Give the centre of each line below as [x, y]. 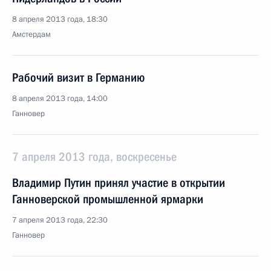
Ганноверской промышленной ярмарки [108, 199]
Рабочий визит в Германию [78, 77]
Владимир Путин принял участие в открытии [119, 183]
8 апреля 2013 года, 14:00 [60, 99]
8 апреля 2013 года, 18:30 [60, 19]
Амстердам [31, 34]
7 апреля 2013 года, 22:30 [60, 220]
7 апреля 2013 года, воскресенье [94, 157]
